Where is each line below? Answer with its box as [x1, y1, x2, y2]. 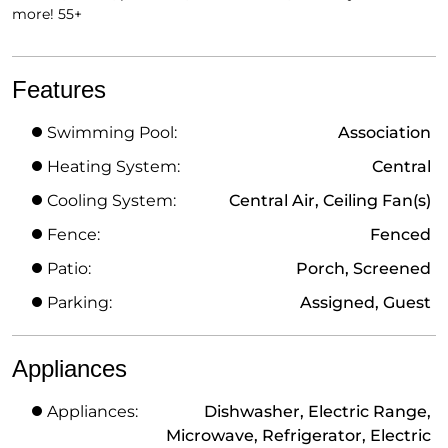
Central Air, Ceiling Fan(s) [229, 190, 431, 210]
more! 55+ [12, 4, 82, 23]
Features [12, 75, 106, 103]
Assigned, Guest [300, 292, 431, 312]
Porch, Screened [296, 258, 431, 278]
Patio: [47, 258, 91, 278]
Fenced [370, 224, 431, 244]
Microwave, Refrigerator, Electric [166, 425, 431, 445]
